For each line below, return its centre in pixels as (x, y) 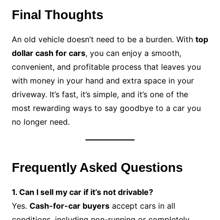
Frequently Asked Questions (97, 168)
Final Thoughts (57, 15)
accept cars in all (142, 206)
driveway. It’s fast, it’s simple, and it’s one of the (100, 95)
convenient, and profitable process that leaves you (106, 67)
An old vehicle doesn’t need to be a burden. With (103, 40)
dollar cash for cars (48, 53)
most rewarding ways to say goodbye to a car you (106, 108)
